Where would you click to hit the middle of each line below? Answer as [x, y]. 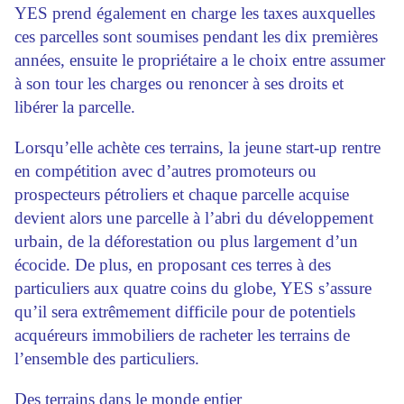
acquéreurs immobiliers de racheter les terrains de [182, 335]
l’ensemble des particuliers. [107, 359]
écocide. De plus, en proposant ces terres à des [173, 265]
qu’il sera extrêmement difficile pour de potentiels [185, 312]
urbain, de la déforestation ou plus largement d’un [186, 242]
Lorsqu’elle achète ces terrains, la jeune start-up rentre [197, 148]
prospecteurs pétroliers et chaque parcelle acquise [182, 195]
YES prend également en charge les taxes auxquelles [195, 14]
